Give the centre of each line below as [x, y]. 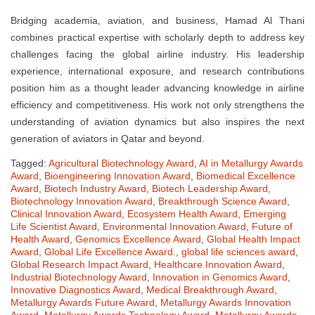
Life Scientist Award [54, 227]
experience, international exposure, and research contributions [157, 71]
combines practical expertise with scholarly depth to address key [157, 38]
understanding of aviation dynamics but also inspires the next [157, 122]
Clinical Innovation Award [66, 214]
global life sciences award [238, 252]
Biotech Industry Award [95, 189]
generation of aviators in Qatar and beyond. [108, 139]
